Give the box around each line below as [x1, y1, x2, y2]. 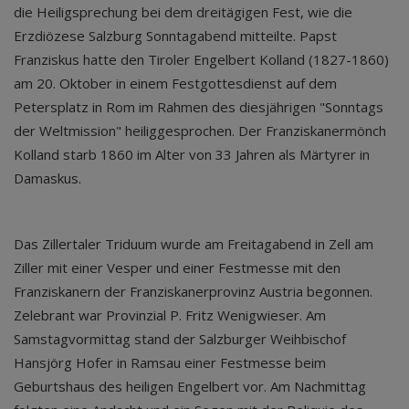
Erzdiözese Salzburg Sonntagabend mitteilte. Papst [14, 26, 337, 45]
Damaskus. [14, 169, 81, 187]
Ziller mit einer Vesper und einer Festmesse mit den [14, 258, 341, 277]
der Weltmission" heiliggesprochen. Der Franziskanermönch [14, 121, 386, 140]
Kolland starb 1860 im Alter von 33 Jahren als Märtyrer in [14, 145, 370, 163]
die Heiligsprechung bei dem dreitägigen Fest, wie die [14, 3, 352, 21]
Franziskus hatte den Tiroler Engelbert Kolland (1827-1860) [14, 50, 389, 68]
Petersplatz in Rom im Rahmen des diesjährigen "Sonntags [14, 98, 383, 116]
